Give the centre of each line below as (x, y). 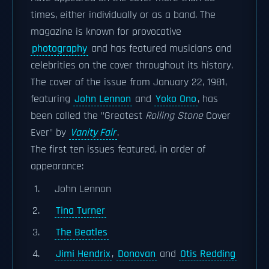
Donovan (137, 254)
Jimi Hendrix (83, 254)
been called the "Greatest (88, 116)
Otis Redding (208, 254)
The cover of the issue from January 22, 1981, (129, 82)
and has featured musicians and (160, 49)
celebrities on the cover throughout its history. (132, 65)
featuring (52, 99)
